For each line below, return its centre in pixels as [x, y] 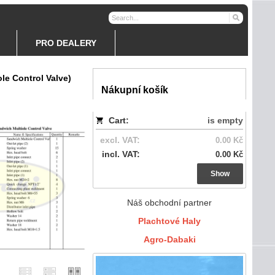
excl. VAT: [120, 140]
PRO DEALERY [66, 43]
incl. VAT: [121, 154]
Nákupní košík [135, 90]
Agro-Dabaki [169, 239]
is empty [225, 120]
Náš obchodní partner [169, 203]
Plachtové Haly [169, 221]
